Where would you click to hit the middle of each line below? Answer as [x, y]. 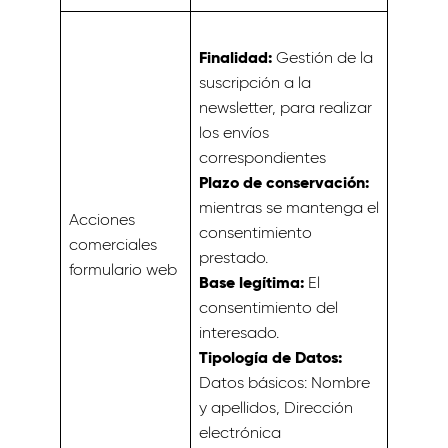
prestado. [233, 257]
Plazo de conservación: [284, 182]
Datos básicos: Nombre [284, 382]
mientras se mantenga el [289, 207]
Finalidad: [235, 57]
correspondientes [262, 157]
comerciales [113, 244]
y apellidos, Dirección [276, 407]
